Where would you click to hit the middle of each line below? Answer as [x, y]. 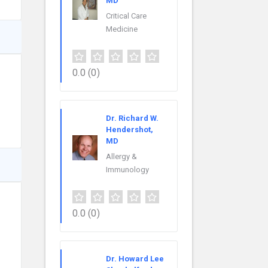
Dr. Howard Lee [135, 259]
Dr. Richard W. [132, 118]
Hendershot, [130, 130]
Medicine [122, 29]
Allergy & [121, 157]
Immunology [127, 170]
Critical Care [126, 16]
